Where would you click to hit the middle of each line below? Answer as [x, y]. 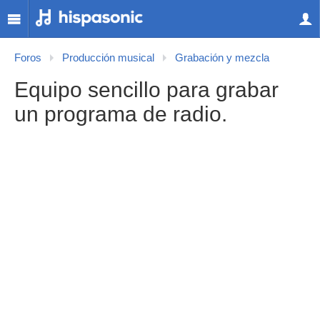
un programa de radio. [121, 114]
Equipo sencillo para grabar [146, 90]
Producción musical [108, 58]
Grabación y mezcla [222, 58]
